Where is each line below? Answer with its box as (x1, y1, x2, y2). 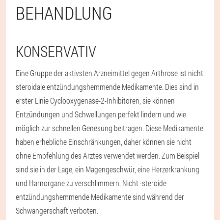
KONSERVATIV (16, 41, 96, 61)
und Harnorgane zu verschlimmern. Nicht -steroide (16, 177, 166, 188)
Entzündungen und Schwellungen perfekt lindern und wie (16, 109, 186, 119)
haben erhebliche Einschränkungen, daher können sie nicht (16, 136, 192, 147)
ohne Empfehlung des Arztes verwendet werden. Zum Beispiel (16, 150, 199, 161)
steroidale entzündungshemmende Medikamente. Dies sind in (16, 81, 199, 92)
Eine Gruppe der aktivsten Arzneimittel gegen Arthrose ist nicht (16, 67, 203, 78)
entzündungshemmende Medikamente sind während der (16, 191, 184, 202)
